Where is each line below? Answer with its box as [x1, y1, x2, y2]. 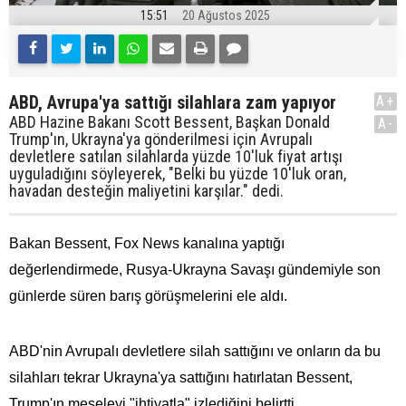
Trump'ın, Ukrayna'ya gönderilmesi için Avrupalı [9, 129, 313, 149]
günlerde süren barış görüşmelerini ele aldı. [9, 287, 287, 304]
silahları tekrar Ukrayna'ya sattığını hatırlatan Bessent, [9, 369, 353, 385]
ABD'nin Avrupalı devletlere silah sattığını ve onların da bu [9, 343, 381, 359]
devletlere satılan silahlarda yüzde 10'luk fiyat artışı [9, 146, 343, 166]
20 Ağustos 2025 [182, 7, 270, 23]
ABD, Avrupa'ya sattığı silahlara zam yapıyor [9, 91, 336, 113]
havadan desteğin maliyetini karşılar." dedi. [9, 180, 284, 200]
